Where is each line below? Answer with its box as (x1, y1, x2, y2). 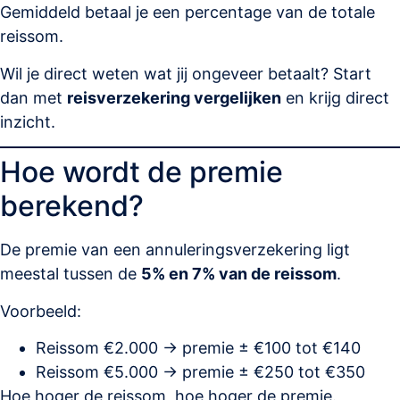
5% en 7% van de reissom (141, 264, 337, 284)
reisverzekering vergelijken (67, 87, 281, 107)
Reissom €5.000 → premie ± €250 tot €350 (36, 362, 365, 381)
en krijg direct (281, 87, 389, 107)
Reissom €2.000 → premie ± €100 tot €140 (36, 337, 361, 357)
